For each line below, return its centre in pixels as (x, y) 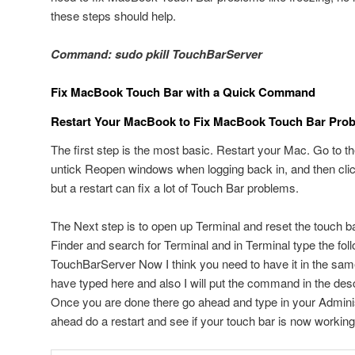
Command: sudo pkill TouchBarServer (157, 53)
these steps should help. (113, 15)
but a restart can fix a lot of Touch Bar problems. (175, 187)
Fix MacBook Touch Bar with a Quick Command (183, 92)
